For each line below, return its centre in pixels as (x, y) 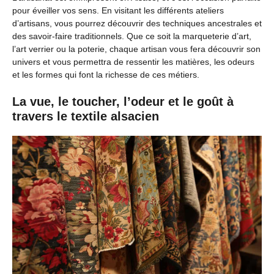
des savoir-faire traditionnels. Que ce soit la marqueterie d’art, (132, 36)
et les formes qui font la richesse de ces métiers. (106, 75)
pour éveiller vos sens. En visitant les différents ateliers (118, 11)
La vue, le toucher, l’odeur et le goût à (123, 102)
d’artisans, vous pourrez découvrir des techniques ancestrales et (137, 24)
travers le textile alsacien (86, 117)
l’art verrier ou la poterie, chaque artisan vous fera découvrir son (136, 49)
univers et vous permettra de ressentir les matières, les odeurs (133, 62)
